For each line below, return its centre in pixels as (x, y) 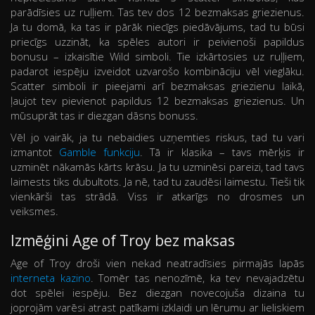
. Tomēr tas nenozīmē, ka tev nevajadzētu (198, 278)
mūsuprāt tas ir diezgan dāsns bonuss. (104, 116)
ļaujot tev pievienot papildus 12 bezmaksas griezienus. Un (157, 101)
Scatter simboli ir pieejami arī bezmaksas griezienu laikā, (157, 86)
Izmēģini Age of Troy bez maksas (123, 241)
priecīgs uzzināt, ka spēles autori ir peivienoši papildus (157, 42)
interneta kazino (51, 278)
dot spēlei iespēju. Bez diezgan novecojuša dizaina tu (157, 293)
